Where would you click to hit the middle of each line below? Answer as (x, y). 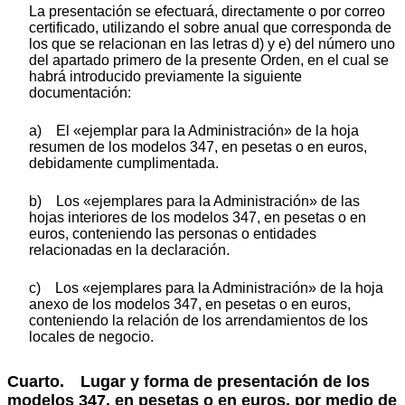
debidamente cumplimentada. (124, 163)
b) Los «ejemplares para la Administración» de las (194, 201)
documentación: (80, 92)
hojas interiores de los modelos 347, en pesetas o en (198, 217)
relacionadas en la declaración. (129, 250)
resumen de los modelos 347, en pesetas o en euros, (198, 146)
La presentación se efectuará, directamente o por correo (207, 11)
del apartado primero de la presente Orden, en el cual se (209, 60)
